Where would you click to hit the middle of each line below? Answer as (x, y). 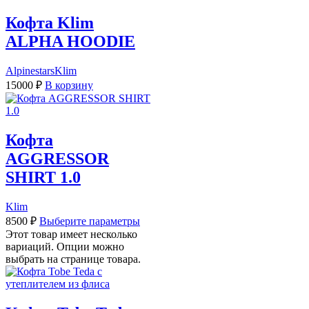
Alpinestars (30, 70)
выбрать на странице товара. (73, 259)
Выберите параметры (90, 221)
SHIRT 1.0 (43, 177)
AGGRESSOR (57, 158)
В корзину (69, 85)
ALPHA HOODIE (70, 41)
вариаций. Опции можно (65, 246)
